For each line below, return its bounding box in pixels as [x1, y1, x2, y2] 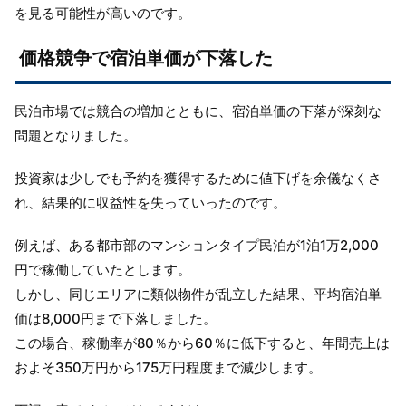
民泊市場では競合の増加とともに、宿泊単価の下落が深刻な [14, 101, 382, 120]
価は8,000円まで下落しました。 [14, 309, 217, 327]
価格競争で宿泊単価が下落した [19, 46, 273, 69]
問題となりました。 [14, 126, 137, 144]
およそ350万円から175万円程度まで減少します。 [14, 358, 322, 376]
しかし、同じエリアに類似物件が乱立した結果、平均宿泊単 [14, 285, 382, 303]
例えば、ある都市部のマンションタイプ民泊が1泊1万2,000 [14, 236, 379, 254]
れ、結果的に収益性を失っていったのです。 [14, 193, 286, 211]
